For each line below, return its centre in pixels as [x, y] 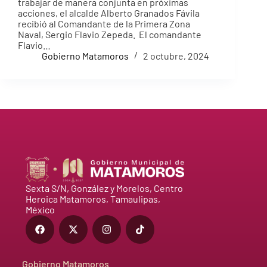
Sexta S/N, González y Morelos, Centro [104, 188]
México [40, 209]
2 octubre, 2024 [176, 55]
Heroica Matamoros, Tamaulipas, [93, 199]
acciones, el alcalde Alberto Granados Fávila [109, 13]
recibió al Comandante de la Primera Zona [104, 23]
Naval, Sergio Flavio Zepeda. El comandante [110, 34]
